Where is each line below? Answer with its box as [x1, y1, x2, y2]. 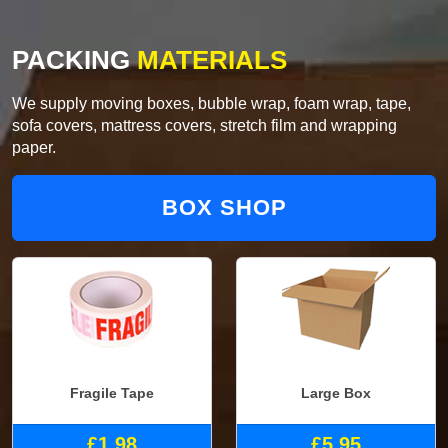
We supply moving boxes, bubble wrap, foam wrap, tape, [12, 94, 411, 112]
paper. [12, 138, 56, 156]
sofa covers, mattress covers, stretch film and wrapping [12, 116, 397, 134]
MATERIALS [130, 44, 287, 75]
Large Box [301, 385, 371, 402]
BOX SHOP [161, 194, 287, 220]
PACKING [12, 44, 130, 75]
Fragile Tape [70, 385, 154, 402]
